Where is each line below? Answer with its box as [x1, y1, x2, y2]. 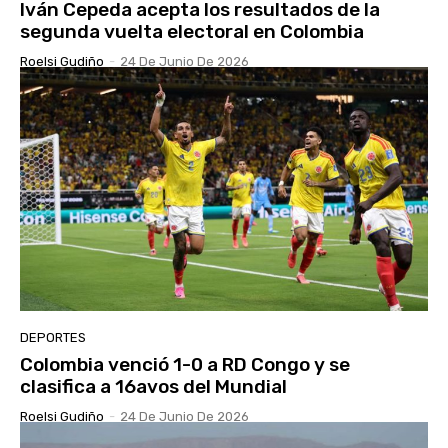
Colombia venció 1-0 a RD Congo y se [20, 353, 350, 377]
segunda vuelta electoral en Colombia [20, 19, 364, 43]
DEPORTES [20, 330, 86, 346]
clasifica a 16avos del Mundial [20, 375, 287, 399]
